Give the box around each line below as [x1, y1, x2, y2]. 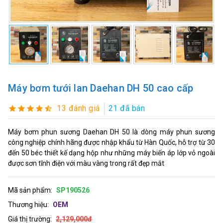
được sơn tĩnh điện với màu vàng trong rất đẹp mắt [8, 159, 164, 167]
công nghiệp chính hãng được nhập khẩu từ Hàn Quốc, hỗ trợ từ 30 [8, 138, 215, 146]
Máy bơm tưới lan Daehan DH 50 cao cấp [8, 82, 194, 94]
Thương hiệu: [8, 200, 49, 209]
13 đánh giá [57, 103, 100, 113]
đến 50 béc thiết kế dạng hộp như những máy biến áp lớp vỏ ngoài [8, 148, 215, 157]
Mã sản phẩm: [8, 186, 52, 194]
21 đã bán [108, 103, 145, 113]
